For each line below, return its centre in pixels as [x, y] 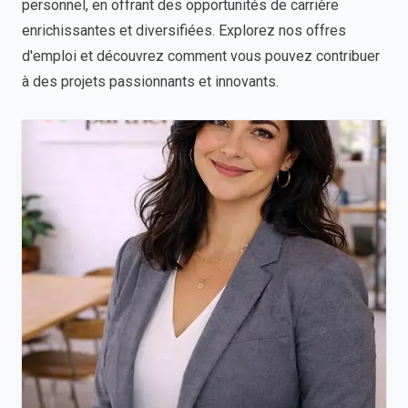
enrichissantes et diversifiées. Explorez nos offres [184, 31]
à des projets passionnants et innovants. [150, 82]
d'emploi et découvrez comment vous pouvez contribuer [201, 56]
